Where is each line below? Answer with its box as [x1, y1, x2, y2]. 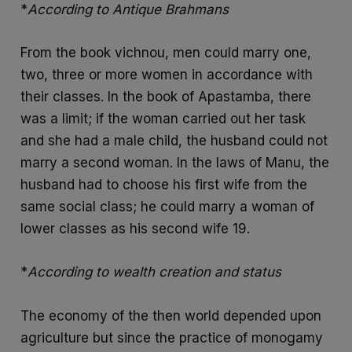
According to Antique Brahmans [27, 2, 229, 18]
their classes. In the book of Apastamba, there [20, 89, 312, 105]
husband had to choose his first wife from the [20, 177, 308, 193]
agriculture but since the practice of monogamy [20, 329, 324, 346]
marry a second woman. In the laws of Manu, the [20, 155, 330, 171]
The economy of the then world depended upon [20, 307, 322, 324]
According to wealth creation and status [27, 264, 282, 280]
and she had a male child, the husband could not [20, 133, 328, 149]
